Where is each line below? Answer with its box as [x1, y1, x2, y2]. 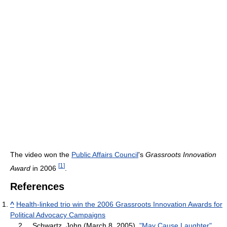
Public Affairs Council [71, 150, 138, 159]
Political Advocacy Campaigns [10, 210, 105, 219]
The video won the [10, 150, 71, 159]
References [10, 180, 64, 192]
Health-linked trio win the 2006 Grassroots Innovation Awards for [16, 200, 222, 208]
